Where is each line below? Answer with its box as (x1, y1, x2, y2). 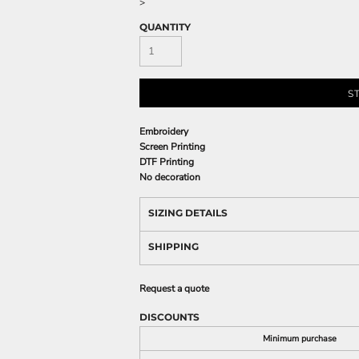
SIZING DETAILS (148, 207, 228, 219)
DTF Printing (139, 155, 194, 168)
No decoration (139, 171, 200, 184)
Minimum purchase (263, 333, 337, 345)
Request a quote (139, 282, 209, 295)
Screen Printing (139, 140, 205, 153)
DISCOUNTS (139, 311, 200, 323)
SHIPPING (148, 240, 199, 252)
